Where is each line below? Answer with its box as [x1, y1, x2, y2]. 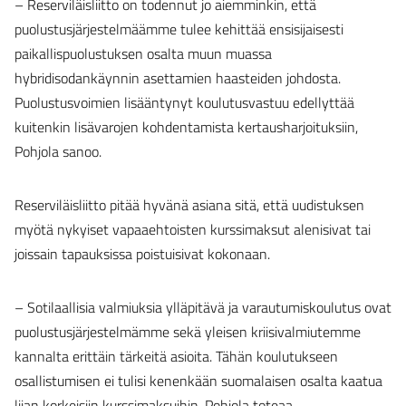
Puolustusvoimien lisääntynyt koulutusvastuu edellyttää [14, 92, 354, 113]
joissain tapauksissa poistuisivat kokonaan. [14, 243, 270, 265]
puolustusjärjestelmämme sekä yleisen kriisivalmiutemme [14, 321, 361, 343]
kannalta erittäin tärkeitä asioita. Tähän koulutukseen [14, 345, 338, 367]
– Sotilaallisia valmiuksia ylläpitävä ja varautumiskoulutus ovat [14, 296, 391, 318]
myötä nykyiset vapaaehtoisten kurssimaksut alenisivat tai [14, 218, 371, 240]
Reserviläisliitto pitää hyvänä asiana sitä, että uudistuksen [14, 194, 364, 216]
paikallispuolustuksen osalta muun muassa [14, 43, 272, 64]
